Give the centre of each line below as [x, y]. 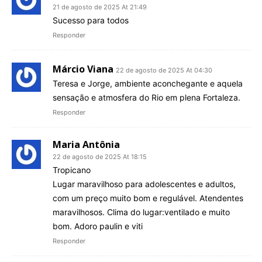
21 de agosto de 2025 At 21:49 [100, 7]
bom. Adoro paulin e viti [98, 226]
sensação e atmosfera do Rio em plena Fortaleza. [146, 98]
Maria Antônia [86, 145]
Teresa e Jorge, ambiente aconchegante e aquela [148, 84]
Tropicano [72, 170]
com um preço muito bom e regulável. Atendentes [148, 198]
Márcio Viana [83, 69]
